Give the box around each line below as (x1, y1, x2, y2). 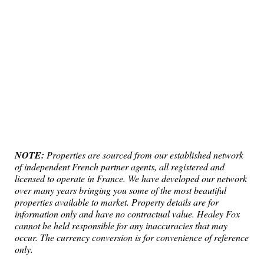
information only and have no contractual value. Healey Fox (15, 207, 240, 220)
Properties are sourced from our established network (44, 148, 243, 161)
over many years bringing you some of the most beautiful (15, 184, 226, 196)
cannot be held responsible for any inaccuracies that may (15, 219, 227, 232)
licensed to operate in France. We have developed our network (15, 172, 247, 184)
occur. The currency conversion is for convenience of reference (15, 231, 249, 243)
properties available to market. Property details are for (15, 196, 219, 208)
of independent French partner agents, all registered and (15, 160, 225, 173)
